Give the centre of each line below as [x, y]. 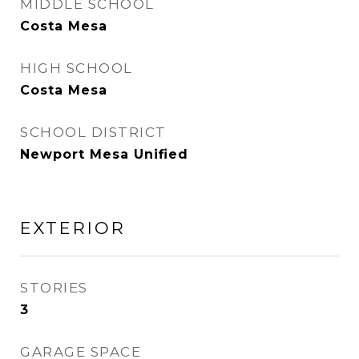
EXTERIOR [73, 228]
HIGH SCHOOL [77, 68]
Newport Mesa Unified [104, 154]
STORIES [54, 288]
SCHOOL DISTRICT [93, 132]
